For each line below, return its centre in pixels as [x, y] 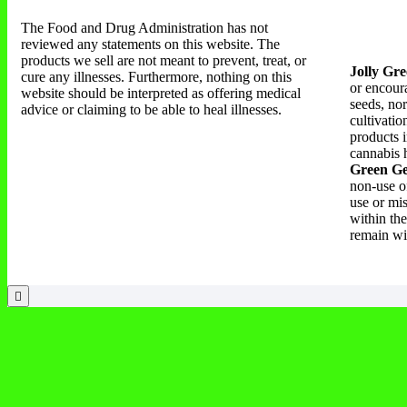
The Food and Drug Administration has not [144, 27]
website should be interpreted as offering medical [161, 93]
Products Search [54, 366]
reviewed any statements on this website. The [150, 44]
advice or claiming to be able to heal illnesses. [151, 109]
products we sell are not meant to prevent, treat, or [164, 60]
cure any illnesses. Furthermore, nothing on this [156, 76]
